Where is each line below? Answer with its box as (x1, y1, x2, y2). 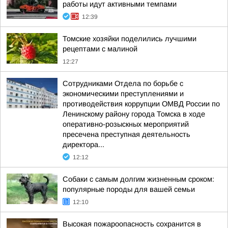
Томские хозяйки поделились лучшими (63, 35, 196, 43)
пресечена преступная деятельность (63, 130, 190, 138)
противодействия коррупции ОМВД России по (63, 100, 220, 108)
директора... (63, 140, 104, 149)
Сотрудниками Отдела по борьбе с (63, 79, 183, 88)
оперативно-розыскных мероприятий (63, 120, 189, 128)
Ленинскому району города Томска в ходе (63, 110, 205, 118)
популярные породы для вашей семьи (63, 185, 195, 193)
